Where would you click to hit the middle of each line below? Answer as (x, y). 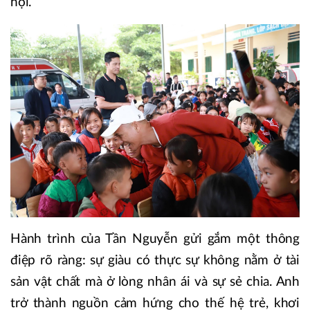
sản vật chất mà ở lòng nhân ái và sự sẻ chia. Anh (155, 282)
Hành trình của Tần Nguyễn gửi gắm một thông (155, 239)
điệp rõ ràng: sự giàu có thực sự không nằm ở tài (155, 260)
